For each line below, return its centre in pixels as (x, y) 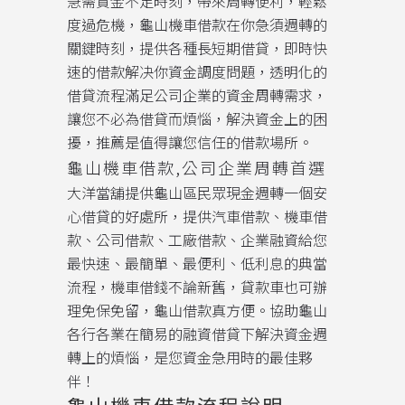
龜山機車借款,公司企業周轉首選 (197, 167)
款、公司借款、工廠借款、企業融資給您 (197, 240)
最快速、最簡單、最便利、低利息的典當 (197, 263)
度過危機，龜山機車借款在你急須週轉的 (197, 24)
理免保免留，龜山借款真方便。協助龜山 (197, 310)
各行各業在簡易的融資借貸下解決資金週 (197, 334)
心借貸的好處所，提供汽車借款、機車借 (197, 216)
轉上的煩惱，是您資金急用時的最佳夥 (190, 357)
